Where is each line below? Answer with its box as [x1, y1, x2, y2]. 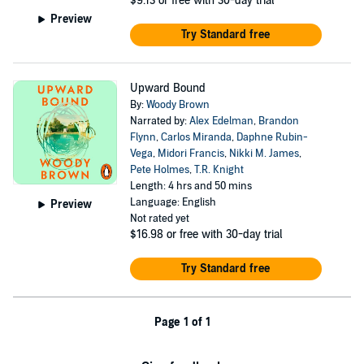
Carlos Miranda [160, 131, 232, 144]
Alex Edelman [188, 115, 253, 128]
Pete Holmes [129, 163, 189, 176]
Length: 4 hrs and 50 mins [129, 180, 252, 193]
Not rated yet [129, 212, 189, 225]
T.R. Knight [193, 163, 244, 176]
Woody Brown [145, 98, 210, 111]
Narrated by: [129, 115, 189, 128]
